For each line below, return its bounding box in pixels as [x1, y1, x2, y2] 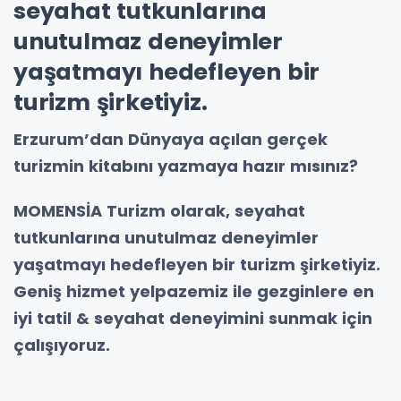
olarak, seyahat [170, 199, 305, 222]
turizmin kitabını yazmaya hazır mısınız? [13, 154, 371, 177]
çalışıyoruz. [13, 333, 110, 356]
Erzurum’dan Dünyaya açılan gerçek [13, 127, 328, 150]
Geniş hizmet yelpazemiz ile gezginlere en [13, 279, 374, 303]
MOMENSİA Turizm [13, 199, 170, 222]
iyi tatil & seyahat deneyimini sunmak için [13, 306, 372, 329]
